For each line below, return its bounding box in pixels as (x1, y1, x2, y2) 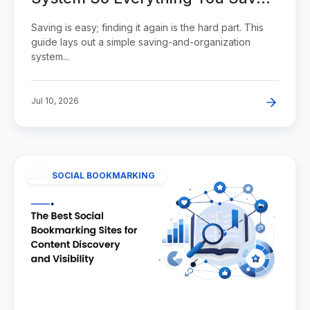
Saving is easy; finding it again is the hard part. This (31, 21, 264, 34)
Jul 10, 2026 (31, 95, 79, 107)
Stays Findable (31, 11, 140, 30)
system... (31, 51, 69, 63)
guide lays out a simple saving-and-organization (31, 36, 250, 48)
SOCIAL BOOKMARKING (52, 170, 155, 181)
